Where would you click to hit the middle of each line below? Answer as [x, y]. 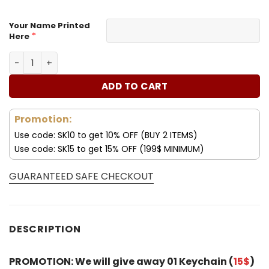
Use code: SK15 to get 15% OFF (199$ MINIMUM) [109, 149]
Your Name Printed [50, 25]
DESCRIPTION [45, 229]
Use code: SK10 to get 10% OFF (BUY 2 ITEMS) [106, 135]
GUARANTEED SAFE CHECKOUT [81, 176]
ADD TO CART [134, 86]
